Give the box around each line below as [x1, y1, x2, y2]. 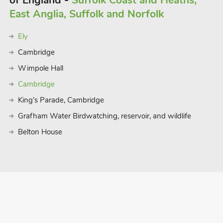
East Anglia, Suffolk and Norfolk [9, 7, 164, 21]
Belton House [17, 127, 62, 137]
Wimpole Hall [17, 63, 63, 73]
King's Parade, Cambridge [17, 95, 104, 105]
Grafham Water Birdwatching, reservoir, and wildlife [17, 111, 191, 121]
